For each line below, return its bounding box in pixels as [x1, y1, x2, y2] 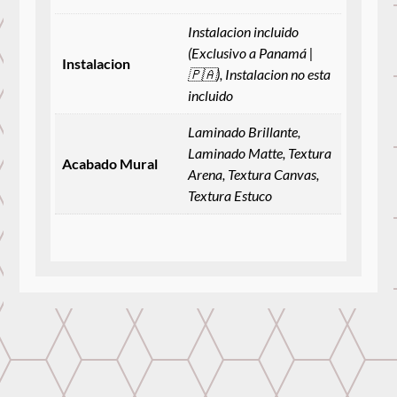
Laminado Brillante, [188, 122, 301, 140]
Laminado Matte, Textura [188, 144, 332, 161]
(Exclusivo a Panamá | [188, 43, 315, 61]
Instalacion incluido [188, 22, 300, 40]
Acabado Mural [62, 154, 159, 172]
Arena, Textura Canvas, [188, 165, 320, 183]
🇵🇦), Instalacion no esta [188, 65, 331, 82]
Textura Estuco [188, 186, 273, 204]
